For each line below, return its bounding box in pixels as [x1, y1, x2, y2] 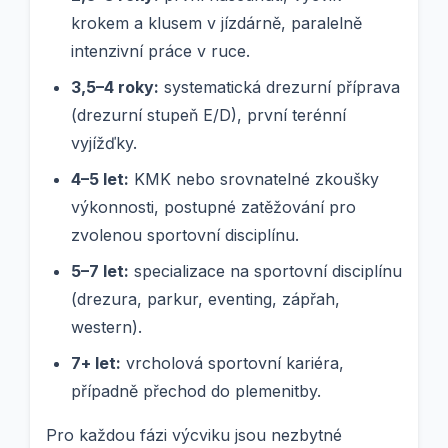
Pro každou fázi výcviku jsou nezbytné [46, 425, 342, 446]
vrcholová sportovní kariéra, [121, 353, 344, 374]
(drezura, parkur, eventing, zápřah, [71, 289, 340, 310]
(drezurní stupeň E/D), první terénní [71, 105, 346, 126]
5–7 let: [71, 261, 129, 282]
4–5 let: [71, 169, 129, 190]
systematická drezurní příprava [159, 77, 400, 98]
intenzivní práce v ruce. [71, 41, 250, 62]
